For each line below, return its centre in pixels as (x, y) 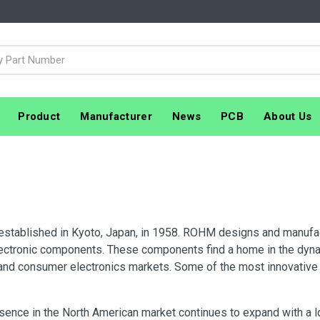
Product (39, 116)
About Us (288, 116)
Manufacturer (116, 116)
